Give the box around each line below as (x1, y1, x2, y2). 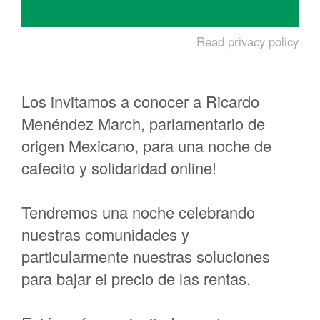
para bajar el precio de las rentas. (21, 267, 251, 290)
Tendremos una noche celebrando (21, 201, 255, 224)
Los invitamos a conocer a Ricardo (21, 90, 259, 113)
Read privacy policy (196, 32, 299, 50)
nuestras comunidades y (21, 223, 189, 246)
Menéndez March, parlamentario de (21, 112, 265, 135)
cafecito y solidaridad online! (21, 156, 221, 179)
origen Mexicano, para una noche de (21, 134, 271, 157)
